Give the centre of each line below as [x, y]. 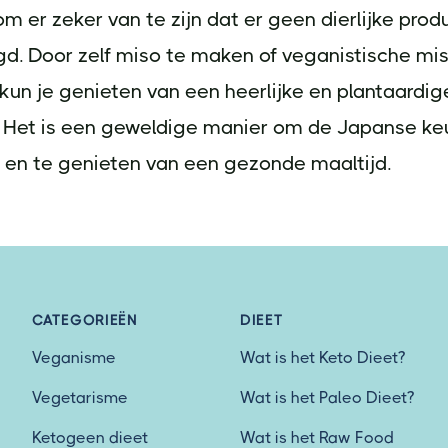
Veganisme [74, 357]
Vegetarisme [80, 397]
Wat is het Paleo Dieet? [327, 397]
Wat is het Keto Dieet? [322, 357]
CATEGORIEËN [85, 320]
